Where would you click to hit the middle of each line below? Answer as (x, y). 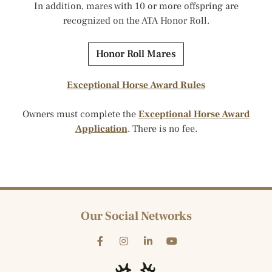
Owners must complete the (80, 114)
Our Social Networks (136, 216)
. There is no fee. (162, 128)
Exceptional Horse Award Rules (136, 85)
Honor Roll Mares (136, 54)
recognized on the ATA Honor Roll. (136, 20)
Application (101, 128)
